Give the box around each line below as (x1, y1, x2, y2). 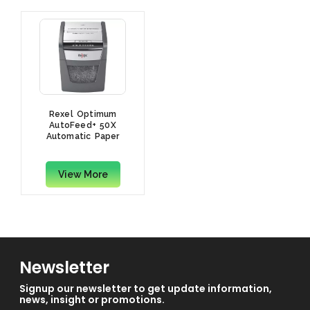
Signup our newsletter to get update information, (19, 281, 272, 295)
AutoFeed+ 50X (49, 120, 116, 131)
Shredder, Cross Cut (39, 143, 127, 153)
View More (57, 169, 108, 181)
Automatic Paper (46, 131, 120, 142)
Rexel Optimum (48, 109, 117, 120)
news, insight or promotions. (19, 292, 165, 307)
